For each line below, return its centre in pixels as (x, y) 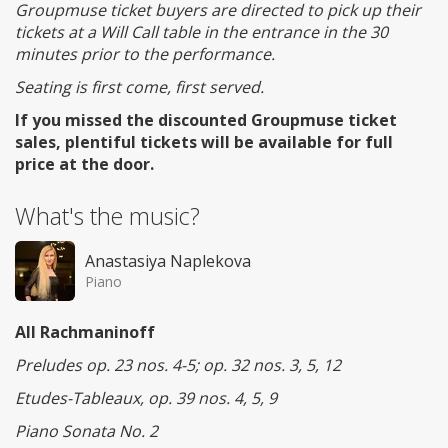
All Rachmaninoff (85, 332)
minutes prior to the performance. (145, 54)
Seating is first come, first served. (139, 87)
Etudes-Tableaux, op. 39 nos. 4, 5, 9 (146, 398)
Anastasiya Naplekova (168, 261)
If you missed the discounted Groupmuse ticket (206, 120)
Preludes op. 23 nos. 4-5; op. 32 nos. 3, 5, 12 (178, 365)
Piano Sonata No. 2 (86, 431)
